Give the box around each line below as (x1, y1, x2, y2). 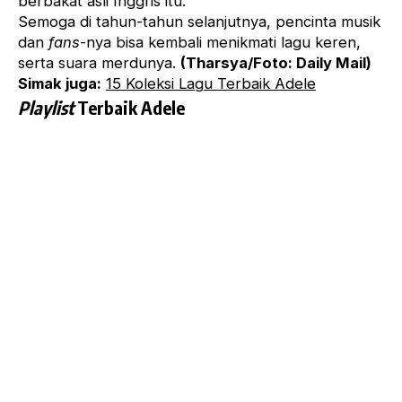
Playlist (18, 96, 74, 119)
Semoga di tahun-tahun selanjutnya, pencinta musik (18, 13, 380, 31)
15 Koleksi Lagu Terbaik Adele (106, 74, 316, 93)
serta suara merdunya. (18, 54, 180, 73)
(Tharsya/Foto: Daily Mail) (180, 54, 371, 73)
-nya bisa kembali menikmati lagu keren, (80, 33, 361, 52)
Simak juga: (18, 74, 101, 93)
